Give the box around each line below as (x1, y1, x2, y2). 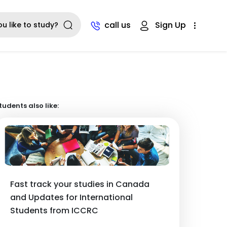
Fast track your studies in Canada (10, 178, 149, 191)
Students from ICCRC (10, 205, 98, 217)
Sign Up (155, 19, 186, 31)
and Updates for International (10, 192, 133, 204)
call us (104, 19, 131, 31)
